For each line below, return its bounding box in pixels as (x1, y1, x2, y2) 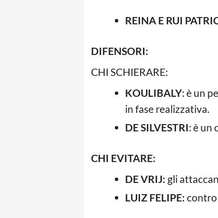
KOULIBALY (125, 87, 182, 99)
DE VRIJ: (125, 173, 165, 185)
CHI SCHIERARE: (91, 66, 168, 78)
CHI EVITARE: (91, 152, 156, 164)
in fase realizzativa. (125, 103, 209, 115)
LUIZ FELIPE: (125, 191, 185, 204)
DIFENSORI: (91, 45, 150, 57)
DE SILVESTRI (125, 121, 189, 134)
